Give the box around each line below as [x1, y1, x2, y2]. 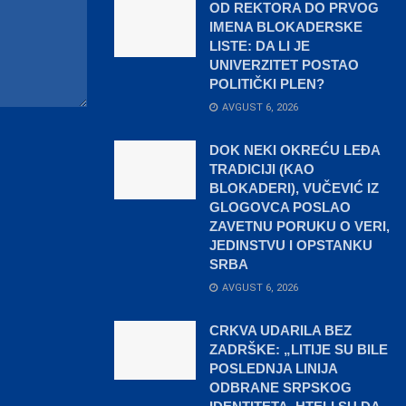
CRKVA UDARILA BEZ [209, 323, 352, 339]
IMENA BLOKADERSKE [209, 19, 362, 35]
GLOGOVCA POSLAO [209, 199, 351, 216]
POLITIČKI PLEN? [209, 76, 324, 92]
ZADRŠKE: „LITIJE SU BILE [209, 342, 388, 358]
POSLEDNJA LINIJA [209, 361, 337, 377]
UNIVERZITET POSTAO [209, 57, 359, 73]
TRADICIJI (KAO [209, 161, 314, 178]
